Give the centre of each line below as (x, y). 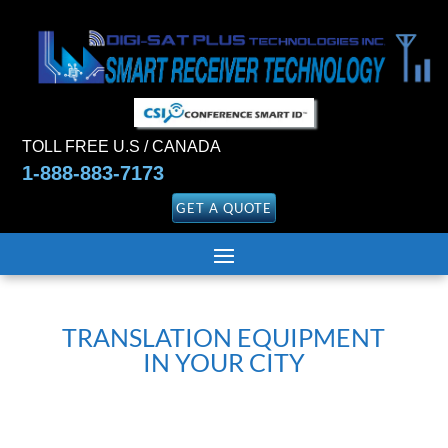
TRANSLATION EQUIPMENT (224, 337)
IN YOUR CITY (223, 362)
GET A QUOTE (224, 208)
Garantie (99, 400)
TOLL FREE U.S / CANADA (122, 147)
